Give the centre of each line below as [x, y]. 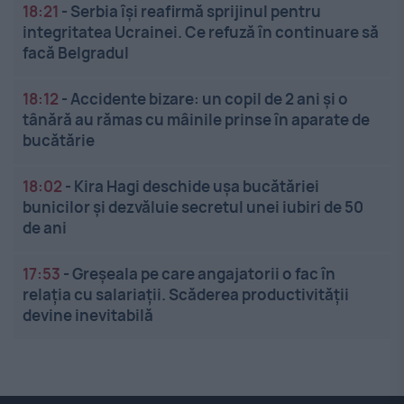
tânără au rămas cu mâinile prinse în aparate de [196, 120]
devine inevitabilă [88, 316]
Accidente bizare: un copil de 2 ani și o [209, 99]
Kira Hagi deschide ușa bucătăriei [197, 187]
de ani [45, 228]
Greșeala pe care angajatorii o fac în [204, 274]
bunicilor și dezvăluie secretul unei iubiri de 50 [193, 207]
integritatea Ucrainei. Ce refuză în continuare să [201, 32]
